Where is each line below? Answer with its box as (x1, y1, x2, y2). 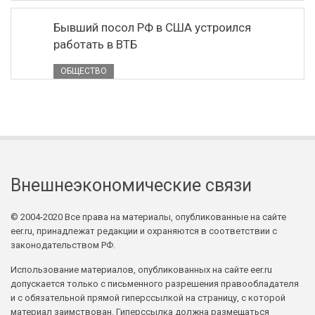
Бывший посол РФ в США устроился (53, 20, 251, 34)
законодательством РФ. (11, 240, 115, 250)
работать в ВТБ (53, 37, 137, 51)
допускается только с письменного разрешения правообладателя (11, 278, 299, 289)
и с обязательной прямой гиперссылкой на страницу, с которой (11, 292, 285, 303)
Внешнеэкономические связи (11, 175, 252, 195)
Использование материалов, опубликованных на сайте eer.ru (11, 264, 272, 275)
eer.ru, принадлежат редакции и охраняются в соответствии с (11, 226, 277, 236)
